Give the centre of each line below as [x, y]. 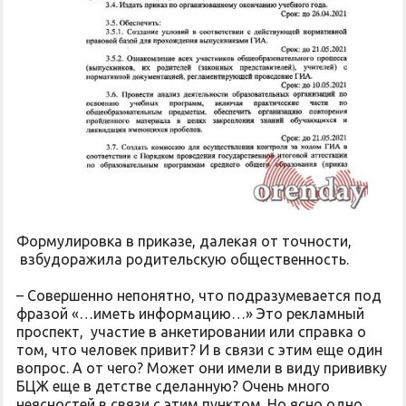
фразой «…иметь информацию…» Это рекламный [190, 314]
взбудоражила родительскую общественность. [186, 260]
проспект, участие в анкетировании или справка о [191, 332]
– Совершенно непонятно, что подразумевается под [199, 296]
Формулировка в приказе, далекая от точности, [184, 242]
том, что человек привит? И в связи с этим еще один [199, 350]
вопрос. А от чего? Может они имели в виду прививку [202, 368]
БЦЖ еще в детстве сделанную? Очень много [173, 387]
